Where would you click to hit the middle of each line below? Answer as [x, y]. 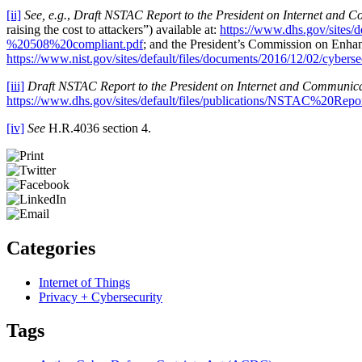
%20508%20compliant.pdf [75, 44]
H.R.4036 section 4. [98, 128]
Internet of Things [84, 282]
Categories [51, 248]
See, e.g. [46, 15]
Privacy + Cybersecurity [101, 297]
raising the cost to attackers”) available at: [113, 29]
